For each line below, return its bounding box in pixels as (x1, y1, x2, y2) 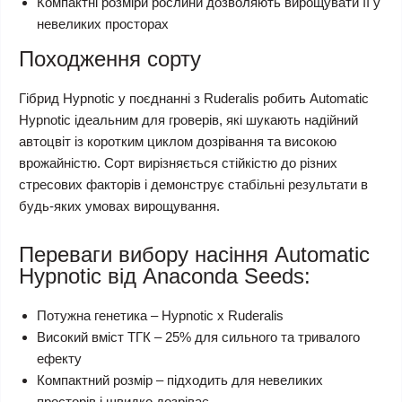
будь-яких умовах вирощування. (19, 198, 220, 214)
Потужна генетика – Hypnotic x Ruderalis (37, 308, 284, 323)
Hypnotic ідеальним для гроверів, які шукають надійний (19, 112, 358, 127)
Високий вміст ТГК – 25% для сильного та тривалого (37, 329, 360, 345)
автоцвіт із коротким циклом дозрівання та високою (19, 134, 336, 149)
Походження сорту (19, 47, 201, 71)
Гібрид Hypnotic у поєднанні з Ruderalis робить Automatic (19, 91, 369, 106)
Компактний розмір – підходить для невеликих (37, 372, 323, 388)
